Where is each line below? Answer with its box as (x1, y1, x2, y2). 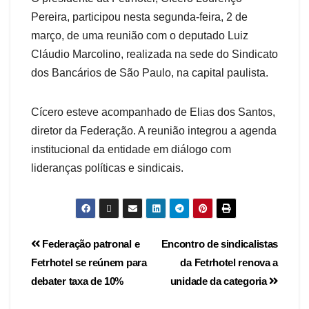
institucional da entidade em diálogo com (31, 143, 231, 156)
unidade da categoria (170, 275, 270, 288)
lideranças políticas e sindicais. (31, 162, 183, 175)
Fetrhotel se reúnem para (31, 257, 147, 269)
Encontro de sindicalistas (161, 238, 278, 250)
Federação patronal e (39, 238, 140, 250)
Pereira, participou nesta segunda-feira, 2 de (31, 11, 248, 23)
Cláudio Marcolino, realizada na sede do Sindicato (31, 48, 278, 61)
